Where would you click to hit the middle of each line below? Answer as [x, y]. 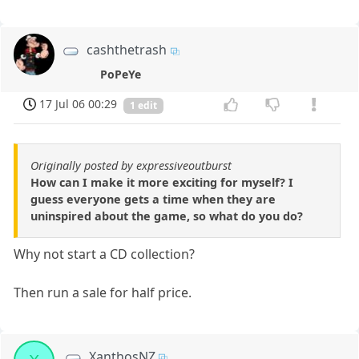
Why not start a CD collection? [105, 254]
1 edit [143, 106]
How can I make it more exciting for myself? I [162, 183]
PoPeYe [121, 74]
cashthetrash [127, 50]
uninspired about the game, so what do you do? [167, 216]
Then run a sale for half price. [103, 293]
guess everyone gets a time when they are [153, 200]
